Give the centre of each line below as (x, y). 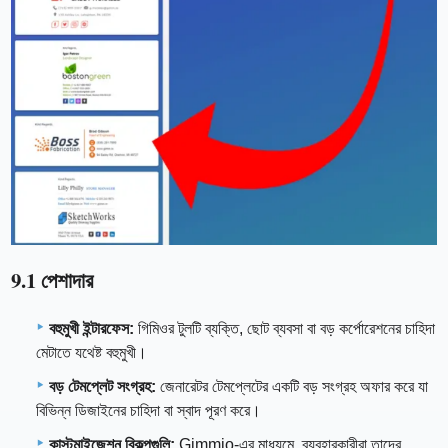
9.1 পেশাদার (52, 280)
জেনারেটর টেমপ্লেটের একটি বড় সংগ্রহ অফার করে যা (292, 386)
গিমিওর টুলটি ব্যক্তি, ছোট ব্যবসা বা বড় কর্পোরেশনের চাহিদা (284, 328)
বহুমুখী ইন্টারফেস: (91, 328)
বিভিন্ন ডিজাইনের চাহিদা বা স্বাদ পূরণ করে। (148, 410)
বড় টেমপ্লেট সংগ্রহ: (102, 386)
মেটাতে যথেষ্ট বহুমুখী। (91, 352)
